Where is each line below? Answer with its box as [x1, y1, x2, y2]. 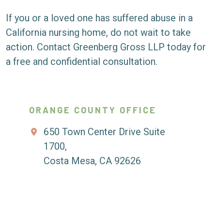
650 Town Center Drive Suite [44, 126, 165, 138]
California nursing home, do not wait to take [6, 27, 191, 38]
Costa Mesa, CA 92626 [44, 155, 141, 167]
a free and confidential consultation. [6, 56, 157, 67]
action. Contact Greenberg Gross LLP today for [6, 41, 206, 53]
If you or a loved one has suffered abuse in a [6, 12, 193, 24]
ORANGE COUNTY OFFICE [29, 105, 156, 115]
